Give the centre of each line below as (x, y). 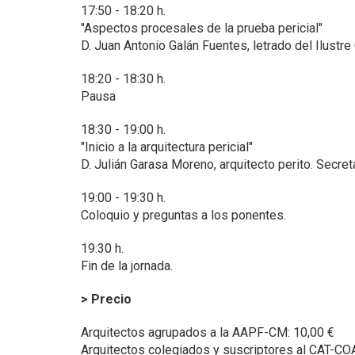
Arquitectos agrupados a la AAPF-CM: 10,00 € (208, 332)
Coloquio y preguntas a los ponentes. (183, 215)
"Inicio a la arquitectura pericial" (167, 147)
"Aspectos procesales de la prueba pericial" (202, 28)
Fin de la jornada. (127, 265)
